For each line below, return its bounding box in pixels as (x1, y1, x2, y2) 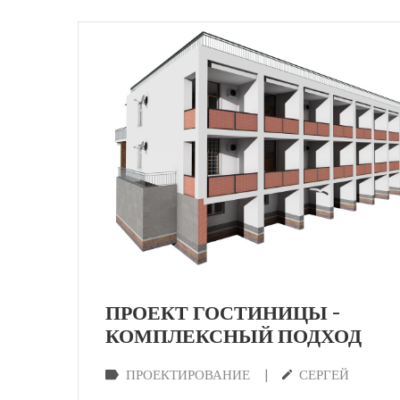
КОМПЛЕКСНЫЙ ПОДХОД (105, 324, 362, 350)
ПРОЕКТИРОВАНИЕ (126, 366, 250, 384)
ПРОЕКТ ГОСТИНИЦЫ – (105, 301, 340, 327)
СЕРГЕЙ (299, 366, 349, 384)
